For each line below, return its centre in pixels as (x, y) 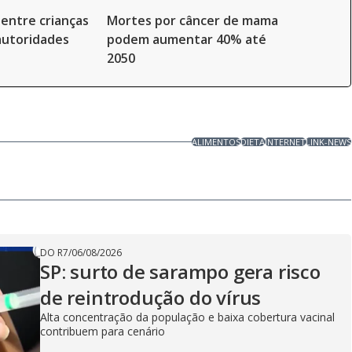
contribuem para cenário (103, 331)
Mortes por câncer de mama (192, 20)
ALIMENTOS (216, 142)
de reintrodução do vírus (151, 297)
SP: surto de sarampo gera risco (180, 271)
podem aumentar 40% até (187, 39)
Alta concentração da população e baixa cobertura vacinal (187, 317)
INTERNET (286, 142)
